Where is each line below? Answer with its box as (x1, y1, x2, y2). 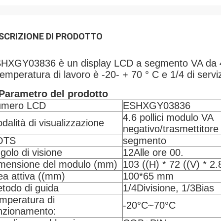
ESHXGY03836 (123, 100, 190, 111)
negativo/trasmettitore (123, 123, 219, 134)
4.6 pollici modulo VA (123, 112, 213, 123)
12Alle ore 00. (123, 147, 184, 158)
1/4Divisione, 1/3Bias (123, 183, 214, 193)
